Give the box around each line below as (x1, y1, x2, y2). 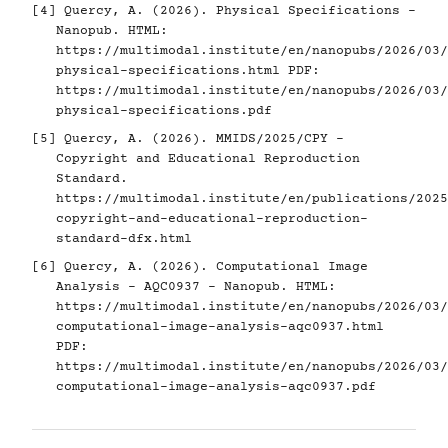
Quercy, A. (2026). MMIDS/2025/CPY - (56, 131, 344, 146)
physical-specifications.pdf (56, 103, 272, 118)
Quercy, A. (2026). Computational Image (56, 259, 368, 274)
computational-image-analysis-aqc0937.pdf (56, 379, 376, 394)
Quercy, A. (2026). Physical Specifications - (56, 3, 416, 18)
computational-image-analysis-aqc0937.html (56, 319, 384, 334)
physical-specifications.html (56, 63, 280, 78)
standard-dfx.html (56, 231, 192, 246)
